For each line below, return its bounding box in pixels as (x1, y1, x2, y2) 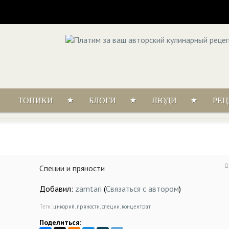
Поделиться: (39, 218, 81, 227)
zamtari (75, 184, 102, 194)
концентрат (122, 203, 151, 210)
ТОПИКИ (17, 96, 53, 105)
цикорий (53, 203, 75, 210)
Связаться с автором (106, 184, 179, 194)
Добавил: (39, 184, 75, 194)
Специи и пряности (39, 163, 105, 173)
